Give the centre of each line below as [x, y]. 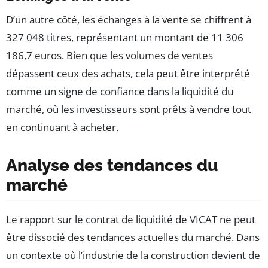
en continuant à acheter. [62, 127]
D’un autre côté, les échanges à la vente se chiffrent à [129, 20]
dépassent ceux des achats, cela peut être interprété [128, 74]
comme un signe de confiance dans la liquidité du [120, 92]
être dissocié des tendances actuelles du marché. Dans [133, 237]
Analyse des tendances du [112, 166]
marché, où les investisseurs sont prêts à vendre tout [129, 109]
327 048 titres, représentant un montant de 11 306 [125, 38]
